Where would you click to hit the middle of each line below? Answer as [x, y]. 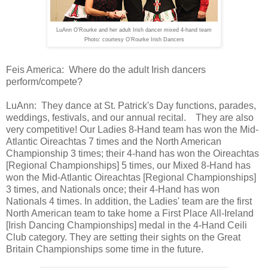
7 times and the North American [155, 141]
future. [194, 249]
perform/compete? [47, 81]
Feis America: [37, 69]
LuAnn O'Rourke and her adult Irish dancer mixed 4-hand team [134, 30]
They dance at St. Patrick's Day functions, [130, 105]
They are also [223, 117]
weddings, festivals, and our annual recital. [97, 117]
